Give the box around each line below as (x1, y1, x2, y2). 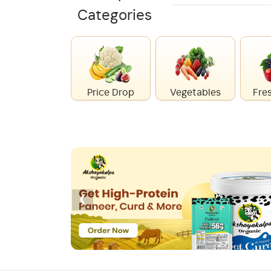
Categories (77, 8, 152, 24)
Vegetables (169, 88, 221, 98)
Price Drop (87, 88, 134, 98)
